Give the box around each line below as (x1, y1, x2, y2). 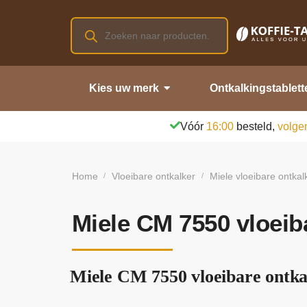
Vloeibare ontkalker (112, 171, 196, 182)
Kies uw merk (89, 82, 159, 94)
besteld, (234, 120, 278, 132)
